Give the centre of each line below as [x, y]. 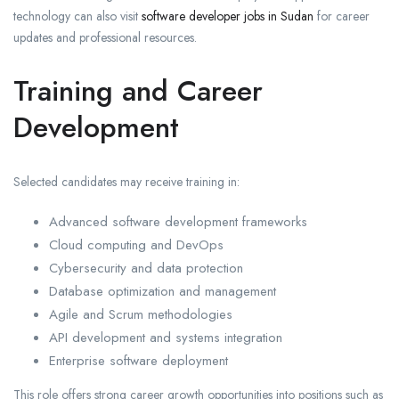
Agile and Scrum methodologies [141, 315]
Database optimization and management [163, 292]
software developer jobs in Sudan [228, 16]
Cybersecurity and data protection [146, 269]
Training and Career [138, 91]
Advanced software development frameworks [178, 222]
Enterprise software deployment [138, 361]
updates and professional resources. [105, 38]
